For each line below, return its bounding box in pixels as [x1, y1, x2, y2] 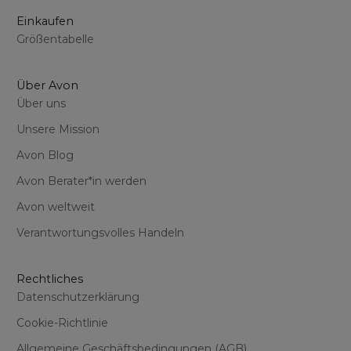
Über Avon [16, 78, 79, 92]
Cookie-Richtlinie [16, 315, 109, 330]
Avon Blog [16, 147, 74, 162]
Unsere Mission [16, 121, 100, 136]
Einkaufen [16, 13, 74, 28]
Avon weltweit [16, 199, 96, 214]
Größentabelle [16, 31, 95, 46]
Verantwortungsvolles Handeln [16, 225, 185, 240]
